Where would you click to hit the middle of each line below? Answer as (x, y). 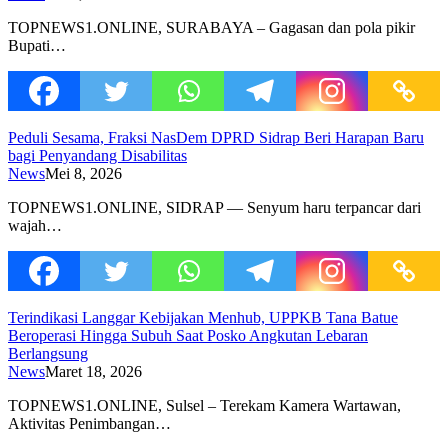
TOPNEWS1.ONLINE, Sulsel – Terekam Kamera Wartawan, (204, 405)
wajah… (35, 225)
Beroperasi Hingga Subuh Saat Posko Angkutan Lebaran (188, 335)
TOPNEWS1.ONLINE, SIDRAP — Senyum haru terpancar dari (214, 207)
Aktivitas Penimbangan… (89, 423)
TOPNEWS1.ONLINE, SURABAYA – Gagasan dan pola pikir (211, 27)
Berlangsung (48, 353)
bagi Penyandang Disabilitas (97, 155)
